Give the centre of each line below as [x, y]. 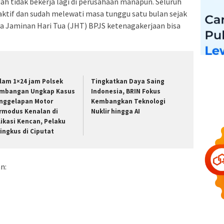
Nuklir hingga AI [116, 111]
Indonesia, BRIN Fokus [126, 91]
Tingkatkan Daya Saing [128, 81]
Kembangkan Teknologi [128, 101]
